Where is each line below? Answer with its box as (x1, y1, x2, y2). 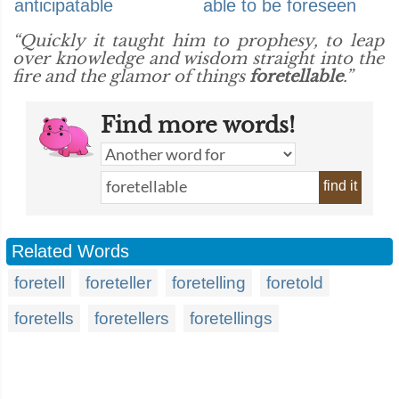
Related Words (12, 241, 129, 261)
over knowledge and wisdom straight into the (12, 49, 384, 69)
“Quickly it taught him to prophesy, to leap (12, 31, 384, 51)
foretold (266, 273, 323, 292)
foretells (14, 309, 74, 328)
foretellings (190, 309, 273, 328)
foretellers (94, 309, 169, 328)
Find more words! (101, 112, 295, 138)
